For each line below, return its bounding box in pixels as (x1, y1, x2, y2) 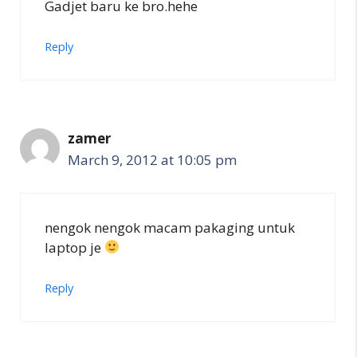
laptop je (45, 237, 104, 257)
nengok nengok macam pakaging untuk (45, 218, 295, 237)
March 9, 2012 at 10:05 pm (68, 151, 237, 170)
